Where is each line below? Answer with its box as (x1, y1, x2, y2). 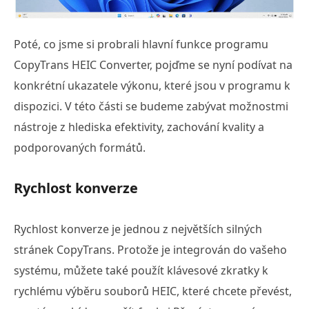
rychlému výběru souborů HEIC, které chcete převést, (14, 283, 292, 299)
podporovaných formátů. (14, 139, 146, 155)
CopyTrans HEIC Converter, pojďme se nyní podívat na (14, 57, 292, 72)
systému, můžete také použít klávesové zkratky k (14, 262, 268, 278)
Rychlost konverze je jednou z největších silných (14, 221, 262, 237)
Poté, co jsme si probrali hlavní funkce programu (14, 36, 268, 52)
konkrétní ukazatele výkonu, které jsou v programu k (14, 77, 290, 93)
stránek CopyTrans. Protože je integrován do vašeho (14, 241, 287, 257)
